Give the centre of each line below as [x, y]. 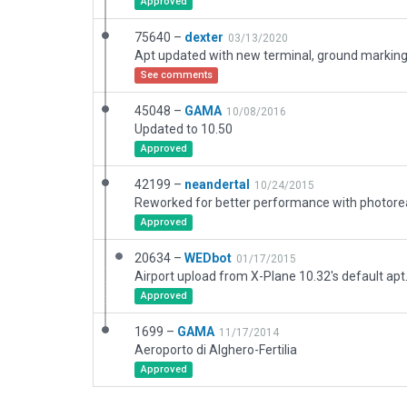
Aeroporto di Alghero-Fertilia [216, 350]
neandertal [217, 184]
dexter [204, 37]
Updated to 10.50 [184, 129]
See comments [176, 75]
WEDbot [208, 258]
